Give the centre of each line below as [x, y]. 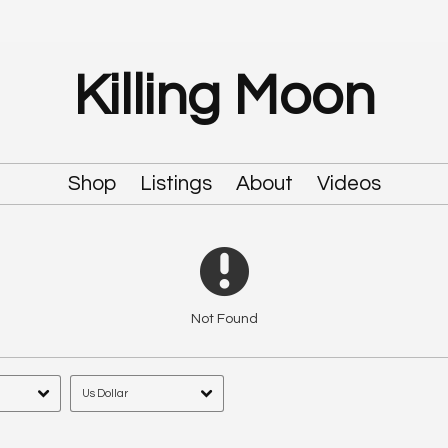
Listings [175, 184]
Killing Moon [224, 96]
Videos [348, 184]
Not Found [224, 318]
